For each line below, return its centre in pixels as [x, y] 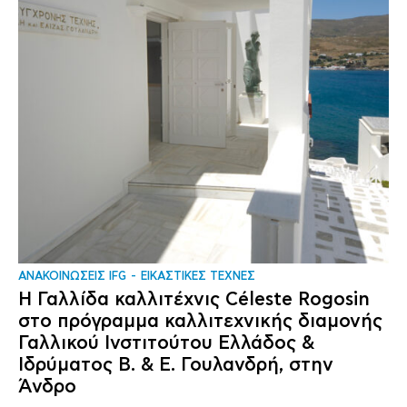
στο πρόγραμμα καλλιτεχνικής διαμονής [200, 321]
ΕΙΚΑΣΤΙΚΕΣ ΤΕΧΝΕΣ [198, 277]
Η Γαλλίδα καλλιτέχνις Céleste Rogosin [194, 299]
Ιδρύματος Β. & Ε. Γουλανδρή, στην [176, 365]
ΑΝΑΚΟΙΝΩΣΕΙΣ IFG [72, 277]
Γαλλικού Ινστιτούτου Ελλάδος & [166, 343]
